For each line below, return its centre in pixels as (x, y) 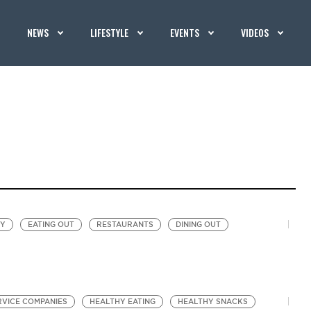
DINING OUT (198, 225)
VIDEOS (255, 32)
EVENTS (185, 32)
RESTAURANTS (125, 225)
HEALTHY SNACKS (212, 302)
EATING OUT (51, 225)
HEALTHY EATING (122, 302)
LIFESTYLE (110, 32)
